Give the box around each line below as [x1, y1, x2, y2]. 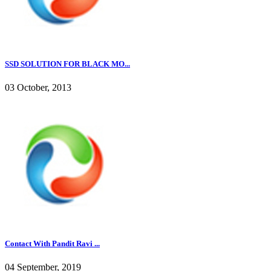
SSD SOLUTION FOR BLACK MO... [5, 59, 130, 68]
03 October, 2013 [5, 82, 71, 93]
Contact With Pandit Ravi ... [5, 239, 100, 249]
